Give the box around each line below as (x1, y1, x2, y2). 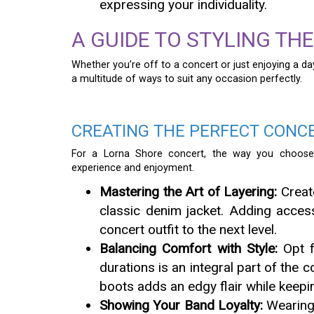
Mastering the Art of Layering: (100, 183, 278, 200)
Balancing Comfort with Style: (100, 240, 278, 257)
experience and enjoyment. (71, 161, 194, 174)
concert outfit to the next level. (100, 221, 277, 238)
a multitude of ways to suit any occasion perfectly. (71, 73, 302, 86)
